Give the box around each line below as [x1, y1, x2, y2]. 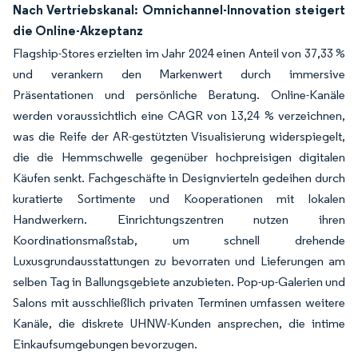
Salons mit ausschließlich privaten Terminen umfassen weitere [13, 294, 345, 310]
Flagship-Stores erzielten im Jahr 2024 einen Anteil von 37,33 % [13, 45, 345, 61]
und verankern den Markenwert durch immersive [13, 66, 345, 82]
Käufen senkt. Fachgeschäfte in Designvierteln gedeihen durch [13, 169, 345, 185]
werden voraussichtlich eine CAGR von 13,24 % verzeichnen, [13, 107, 345, 123]
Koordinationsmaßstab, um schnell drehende [13, 232, 345, 248]
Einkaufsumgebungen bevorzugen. [13, 336, 197, 352]
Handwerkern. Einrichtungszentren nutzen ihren [13, 211, 345, 227]
